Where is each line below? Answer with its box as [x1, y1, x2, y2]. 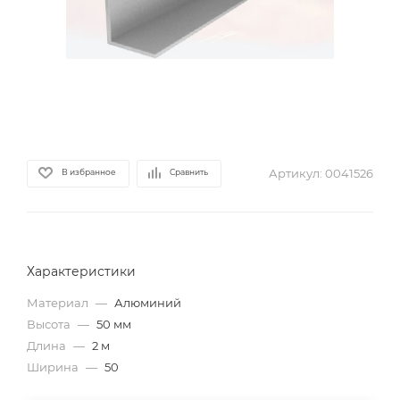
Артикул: [269, 166, 322, 180]
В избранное [62, 166, 116, 177]
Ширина [27, 360, 81, 374]
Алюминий [114, 296, 181, 310]
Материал [27, 296, 91, 310]
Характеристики [27, 263, 136, 279]
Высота [27, 317, 73, 331]
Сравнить [170, 166, 208, 177]
